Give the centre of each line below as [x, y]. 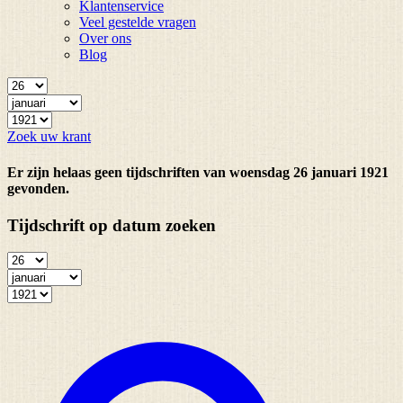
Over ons [105, 39]
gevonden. [38, 188]
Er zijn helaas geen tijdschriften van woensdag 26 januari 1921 [198, 172]
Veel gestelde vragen [138, 22]
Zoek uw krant [49, 137]
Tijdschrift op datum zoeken [112, 225]
